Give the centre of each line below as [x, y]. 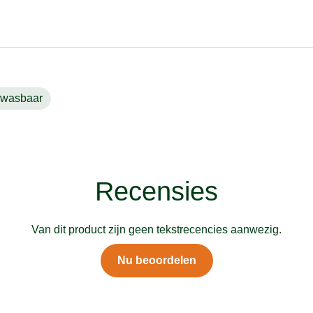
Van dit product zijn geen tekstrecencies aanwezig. [156, 230]
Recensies [156, 191]
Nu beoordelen [156, 260]
